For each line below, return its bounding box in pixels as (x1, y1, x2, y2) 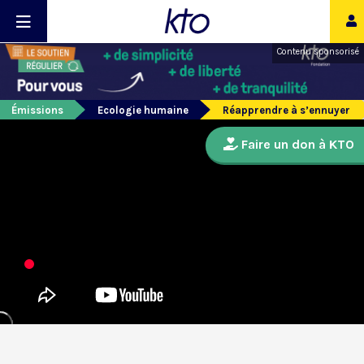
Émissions (11, 104, 63, 117)
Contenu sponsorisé (277, 46, 359, 57)
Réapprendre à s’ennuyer (223, 104, 350, 117)
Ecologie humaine (97, 104, 188, 117)
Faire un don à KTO (238, 136, 354, 153)
